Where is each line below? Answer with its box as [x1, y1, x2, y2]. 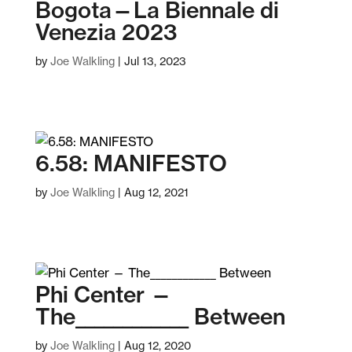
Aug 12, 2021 [123, 185, 189, 200]
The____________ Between [35, 302, 285, 330]
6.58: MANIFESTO [35, 149, 227, 177]
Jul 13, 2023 [123, 54, 186, 68]
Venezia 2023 [35, 18, 178, 46]
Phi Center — [35, 280, 172, 308]
